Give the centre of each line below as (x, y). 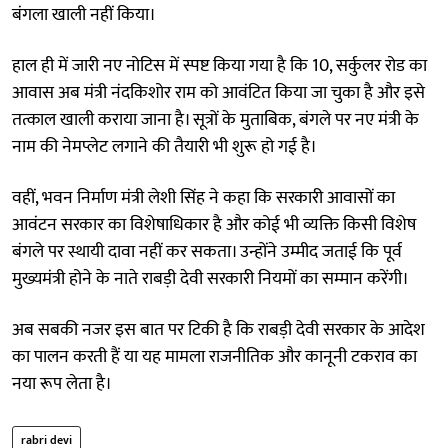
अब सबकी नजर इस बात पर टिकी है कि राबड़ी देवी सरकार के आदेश (218, 329)
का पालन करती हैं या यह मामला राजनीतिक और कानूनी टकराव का (214, 356)
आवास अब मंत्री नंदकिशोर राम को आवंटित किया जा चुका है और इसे (218, 92)
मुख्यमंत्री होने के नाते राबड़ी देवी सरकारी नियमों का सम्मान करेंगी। (210, 278)
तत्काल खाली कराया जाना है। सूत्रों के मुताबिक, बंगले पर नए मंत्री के (215, 119)
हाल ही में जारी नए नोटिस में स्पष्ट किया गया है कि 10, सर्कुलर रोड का (219, 65)
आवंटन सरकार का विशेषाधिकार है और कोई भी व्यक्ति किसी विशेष (214, 224)
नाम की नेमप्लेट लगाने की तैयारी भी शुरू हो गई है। (164, 146)
